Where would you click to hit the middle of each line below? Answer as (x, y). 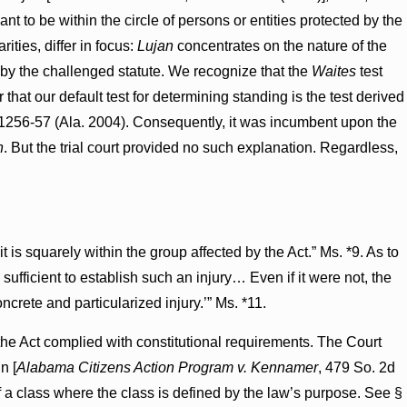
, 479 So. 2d (356, 368)
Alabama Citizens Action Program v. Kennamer (167, 368)
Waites (333, 71)
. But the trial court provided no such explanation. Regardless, (200, 147)
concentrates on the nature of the (280, 45)
